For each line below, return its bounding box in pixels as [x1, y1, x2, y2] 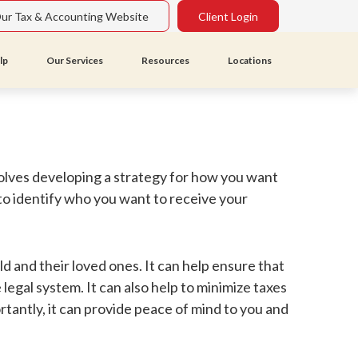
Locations [228, 54, 272, 67]
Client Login [198, 9, 259, 23]
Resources [141, 54, 190, 67]
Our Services [46, 54, 104, 67]
